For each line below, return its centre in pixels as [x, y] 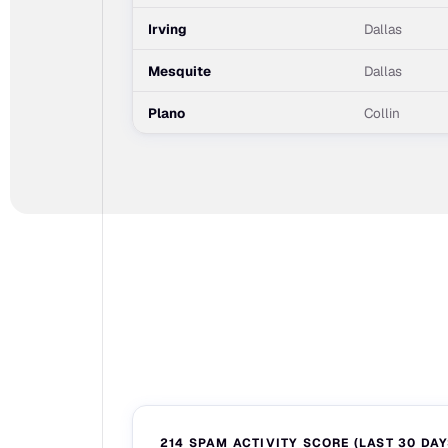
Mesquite [179, 71]
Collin [382, 113]
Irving [167, 29]
